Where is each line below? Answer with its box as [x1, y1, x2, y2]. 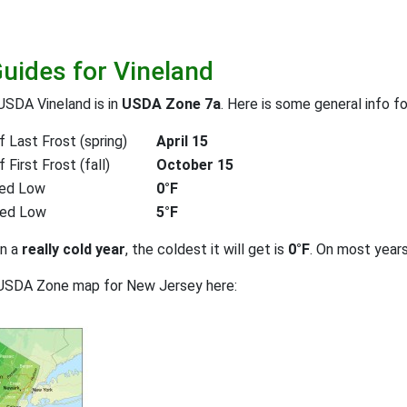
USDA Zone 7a [122, 94, 221, 113]
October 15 [156, 155, 233, 174]
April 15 [156, 132, 208, 150]
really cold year [22, 240, 125, 258]
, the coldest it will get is [125, 240, 288, 258]
